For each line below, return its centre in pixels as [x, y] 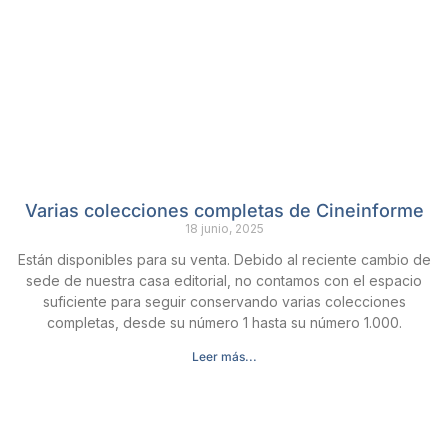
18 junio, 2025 [224, 229]
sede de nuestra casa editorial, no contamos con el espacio [224, 281]
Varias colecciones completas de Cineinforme [224, 211]
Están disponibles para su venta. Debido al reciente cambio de [224, 260]
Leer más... [224, 357]
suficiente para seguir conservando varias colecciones [224, 302]
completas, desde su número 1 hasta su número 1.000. [224, 323]
